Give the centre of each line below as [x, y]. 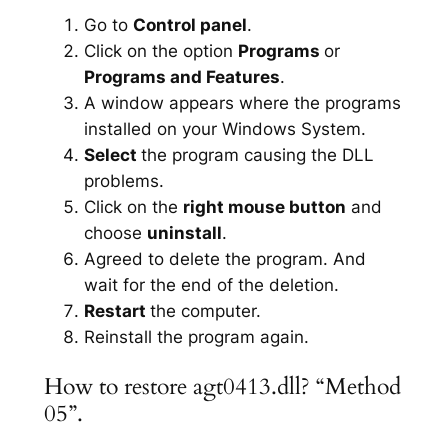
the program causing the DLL [257, 154]
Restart [116, 310]
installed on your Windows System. [224, 128]
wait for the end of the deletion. [211, 284]
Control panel [189, 24]
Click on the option [160, 50]
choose [115, 232]
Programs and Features [181, 76]
